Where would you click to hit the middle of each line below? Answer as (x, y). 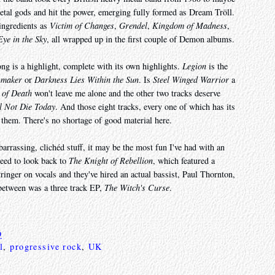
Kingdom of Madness (190, 26)
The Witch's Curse (137, 188)
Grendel (133, 26)
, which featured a (184, 161)
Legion (194, 66)
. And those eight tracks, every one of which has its (145, 107)
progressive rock (46, 247)
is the (217, 66)
